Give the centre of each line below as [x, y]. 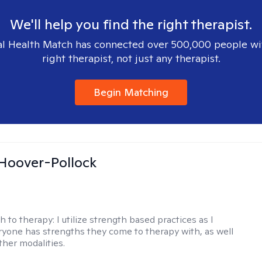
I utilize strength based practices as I [135, 220]
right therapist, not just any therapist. [131, 58]
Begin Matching [131, 92]
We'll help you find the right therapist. [131, 24]
